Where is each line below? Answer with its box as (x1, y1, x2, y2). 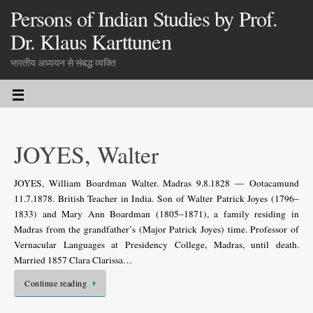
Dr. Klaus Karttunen (10, 27, 171, 56)
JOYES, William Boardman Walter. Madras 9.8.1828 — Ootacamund (14, 177, 299, 189)
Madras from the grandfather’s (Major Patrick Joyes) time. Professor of (14, 223, 299, 235)
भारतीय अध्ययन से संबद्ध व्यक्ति (10, 57, 116, 69)
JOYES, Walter (14, 138, 159, 170)
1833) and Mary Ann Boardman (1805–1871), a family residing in (14, 208, 299, 220)
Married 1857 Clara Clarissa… (14, 254, 133, 266)
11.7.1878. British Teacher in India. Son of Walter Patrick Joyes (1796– (14, 192, 299, 205)
